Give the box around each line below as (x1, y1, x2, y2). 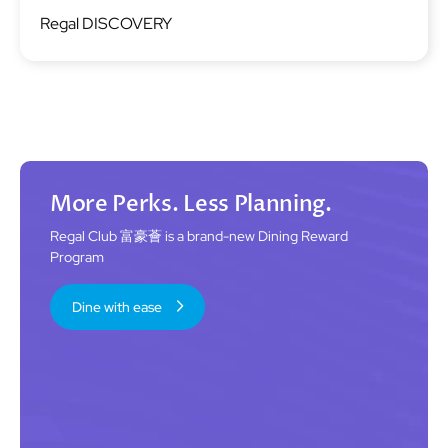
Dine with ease (72, 298, 162, 317)
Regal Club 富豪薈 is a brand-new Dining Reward (50, 227, 348, 246)
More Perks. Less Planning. (50, 189, 332, 220)
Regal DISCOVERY (40, 13, 172, 35)
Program (50, 248, 104, 267)
